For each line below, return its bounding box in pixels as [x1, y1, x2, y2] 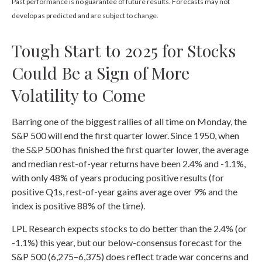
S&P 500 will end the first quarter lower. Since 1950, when [12, 130, 239, 142]
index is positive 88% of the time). [12, 200, 145, 212]
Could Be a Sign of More [12, 61, 189, 84]
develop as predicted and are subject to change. [12, 11, 158, 20]
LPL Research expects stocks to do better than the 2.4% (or [12, 223, 247, 235]
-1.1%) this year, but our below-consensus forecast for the [12, 237, 242, 249]
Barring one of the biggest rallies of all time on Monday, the [12, 116, 247, 127]
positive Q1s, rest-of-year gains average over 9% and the [12, 186, 237, 198]
